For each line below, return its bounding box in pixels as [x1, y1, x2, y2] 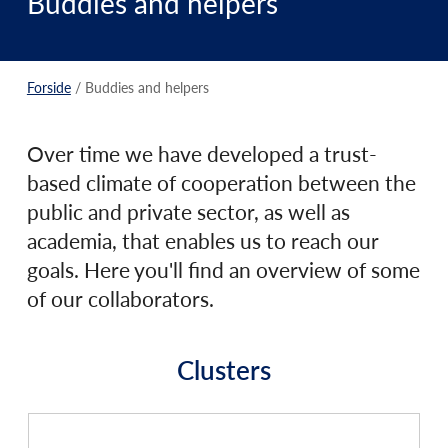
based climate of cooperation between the [26, 168, 416, 197]
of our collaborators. [26, 284, 219, 313]
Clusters [176, 351, 271, 388]
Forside [26, 77, 71, 97]
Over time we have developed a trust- [26, 139, 377, 168]
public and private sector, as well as [26, 197, 350, 226]
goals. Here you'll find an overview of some [26, 255, 420, 284]
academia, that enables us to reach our [26, 226, 379, 255]
